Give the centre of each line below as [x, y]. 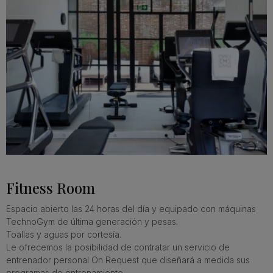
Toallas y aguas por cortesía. [64, 235]
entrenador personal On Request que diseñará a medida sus [128, 260]
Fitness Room [51, 188]
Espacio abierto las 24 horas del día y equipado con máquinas [131, 209]
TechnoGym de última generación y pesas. [92, 222]
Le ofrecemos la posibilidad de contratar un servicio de [118, 247]
